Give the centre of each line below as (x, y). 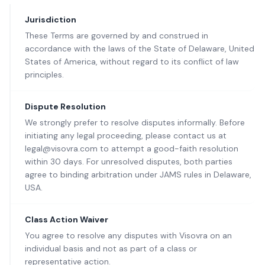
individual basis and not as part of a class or (111, 248)
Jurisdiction (51, 20)
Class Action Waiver (67, 219)
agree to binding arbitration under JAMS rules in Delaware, (138, 174)
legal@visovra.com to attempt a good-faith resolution (132, 148)
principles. (44, 75)
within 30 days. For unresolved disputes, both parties (129, 161)
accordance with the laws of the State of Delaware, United (140, 49)
